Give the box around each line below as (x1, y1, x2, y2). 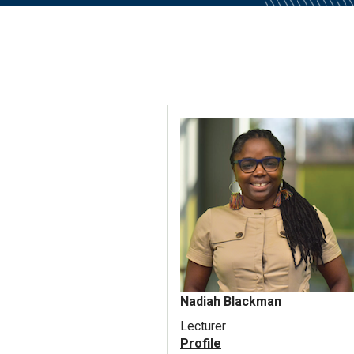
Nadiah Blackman (180, 294, 281, 310)
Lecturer (180, 318, 226, 334)
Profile (180, 336, 221, 352)
